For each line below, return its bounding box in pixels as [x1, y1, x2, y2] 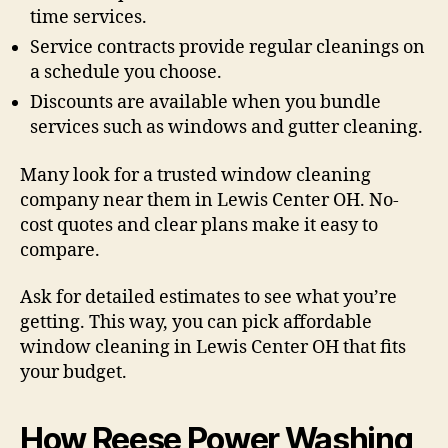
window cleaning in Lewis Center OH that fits [20, 336, 406, 360]
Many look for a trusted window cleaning [20, 163, 371, 187]
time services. [30, 6, 147, 30]
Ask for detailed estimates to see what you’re [20, 286, 397, 310]
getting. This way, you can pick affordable [20, 311, 372, 335]
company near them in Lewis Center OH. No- [20, 188, 399, 212]
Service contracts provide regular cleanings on [30, 36, 425, 60]
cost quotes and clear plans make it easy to [20, 213, 378, 237]
